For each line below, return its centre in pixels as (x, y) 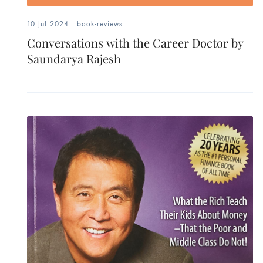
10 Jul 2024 (48, 24)
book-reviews (100, 24)
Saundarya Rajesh (74, 59)
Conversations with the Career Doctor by (135, 43)
